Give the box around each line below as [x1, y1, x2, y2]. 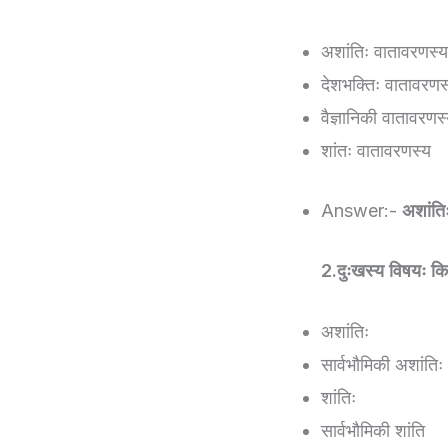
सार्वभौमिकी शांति [321, 420, 425, 442]
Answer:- [321, 199, 402, 221]
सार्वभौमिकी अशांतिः [321, 354, 443, 376]
